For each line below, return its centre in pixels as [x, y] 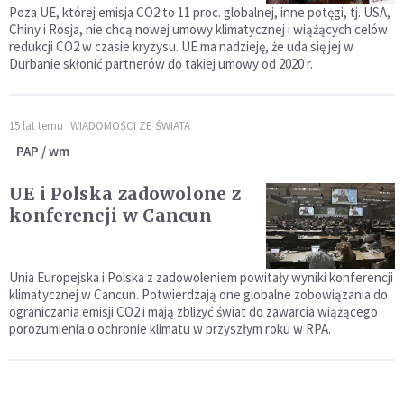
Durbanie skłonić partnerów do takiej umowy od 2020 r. [161, 63]
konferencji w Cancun [110, 215]
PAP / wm [43, 151]
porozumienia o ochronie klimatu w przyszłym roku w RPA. [170, 328]
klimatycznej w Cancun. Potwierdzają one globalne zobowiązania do [198, 294]
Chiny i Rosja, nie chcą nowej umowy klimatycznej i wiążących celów [198, 29]
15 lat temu [36, 125]
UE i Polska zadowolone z [125, 193]
